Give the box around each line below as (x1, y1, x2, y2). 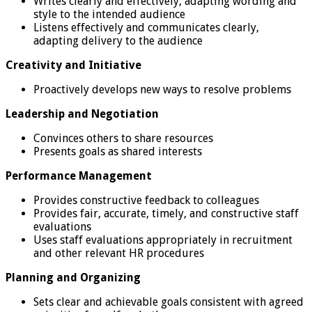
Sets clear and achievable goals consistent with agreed (33, 295, 304, 309)
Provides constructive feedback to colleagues (33, 193, 259, 207)
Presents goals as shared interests (33, 144, 202, 158)
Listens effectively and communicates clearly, (33, 20, 259, 34)
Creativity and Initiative (6, 58, 141, 72)
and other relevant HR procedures (33, 246, 204, 260)
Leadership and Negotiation (6, 107, 159, 120)
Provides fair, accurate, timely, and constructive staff (33, 206, 299, 220)
